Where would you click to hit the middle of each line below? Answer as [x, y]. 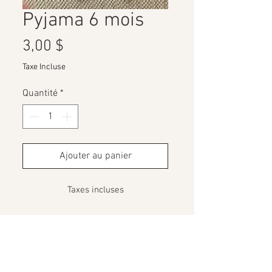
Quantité [40, 94]
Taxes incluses [95, 190]
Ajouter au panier [95, 156]
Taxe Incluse [44, 67]
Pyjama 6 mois [83, 21]
